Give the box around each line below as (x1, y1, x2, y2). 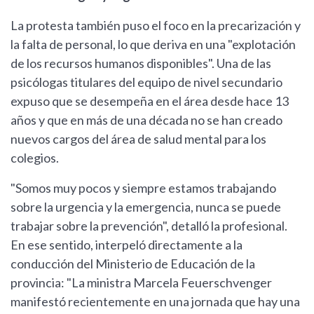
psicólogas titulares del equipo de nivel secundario (11, 74, 282, 90)
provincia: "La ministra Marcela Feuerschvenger (11, 275, 272, 291)
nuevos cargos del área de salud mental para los (11, 131, 266, 147)
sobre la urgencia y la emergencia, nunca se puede (11, 199, 281, 215)
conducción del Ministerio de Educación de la (11, 256, 255, 272)
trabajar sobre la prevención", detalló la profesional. (11, 218, 287, 234)
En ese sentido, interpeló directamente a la (11, 237, 243, 253)
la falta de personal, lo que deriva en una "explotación (11, 36, 296, 53)
